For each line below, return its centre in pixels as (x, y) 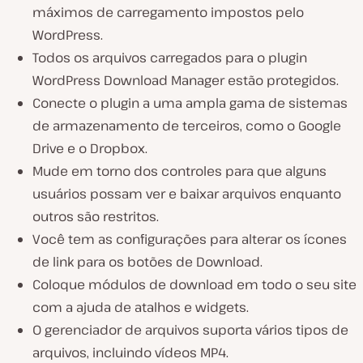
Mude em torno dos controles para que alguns (179, 171)
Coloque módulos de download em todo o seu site (194, 284)
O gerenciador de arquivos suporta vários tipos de (190, 329)
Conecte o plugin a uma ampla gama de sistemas (190, 102)
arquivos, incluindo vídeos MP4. (130, 352)
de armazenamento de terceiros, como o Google (187, 125)
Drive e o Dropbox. (90, 148)
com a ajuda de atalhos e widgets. (141, 307)
